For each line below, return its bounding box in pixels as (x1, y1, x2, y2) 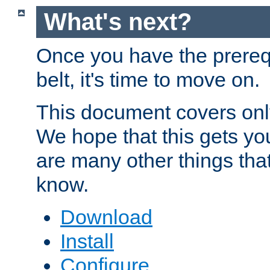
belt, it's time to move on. (36, 67, 260, 91)
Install (60, 229, 114, 253)
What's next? (43, 8, 192, 36)
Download (60, 205, 152, 228)
